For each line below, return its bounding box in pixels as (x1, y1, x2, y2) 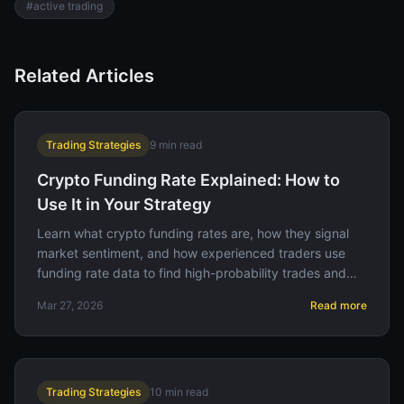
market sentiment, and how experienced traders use (37, 245, 345, 261)
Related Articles (14, 65, 154, 87)
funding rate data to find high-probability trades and (37, 265, 346, 280)
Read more (310, 298, 367, 312)
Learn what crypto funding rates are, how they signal (37, 225, 349, 241)
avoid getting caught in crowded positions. (37, 285, 289, 300)
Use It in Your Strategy (37, 195, 211, 214)
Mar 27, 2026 (37, 298, 103, 312)
